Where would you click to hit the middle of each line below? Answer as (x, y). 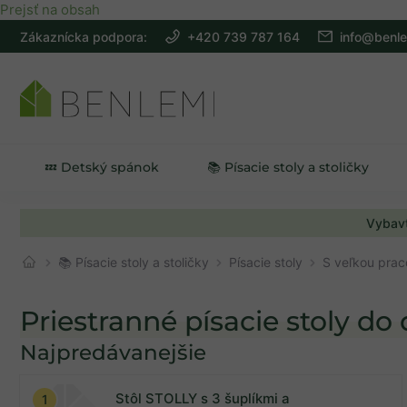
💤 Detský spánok (101, 167)
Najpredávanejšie (113, 352)
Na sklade (74, 367)
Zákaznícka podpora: (84, 36)
